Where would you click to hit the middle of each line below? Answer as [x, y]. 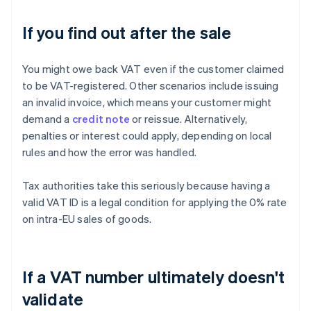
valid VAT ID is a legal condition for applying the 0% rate [155, 202]
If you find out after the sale [127, 33]
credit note [101, 119]
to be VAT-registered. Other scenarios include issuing [151, 86]
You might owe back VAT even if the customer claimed [153, 69]
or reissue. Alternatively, [189, 119]
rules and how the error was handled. [110, 152]
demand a [47, 119]
